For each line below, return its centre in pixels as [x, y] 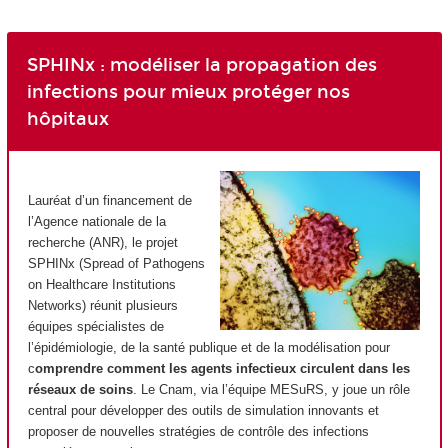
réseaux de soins [80, 390]
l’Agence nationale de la [97, 222]
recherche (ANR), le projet [103, 243]
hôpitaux [67, 119]
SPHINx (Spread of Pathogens [116, 264]
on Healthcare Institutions [102, 285]
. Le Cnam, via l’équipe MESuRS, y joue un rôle [271, 390]
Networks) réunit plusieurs [103, 306]
